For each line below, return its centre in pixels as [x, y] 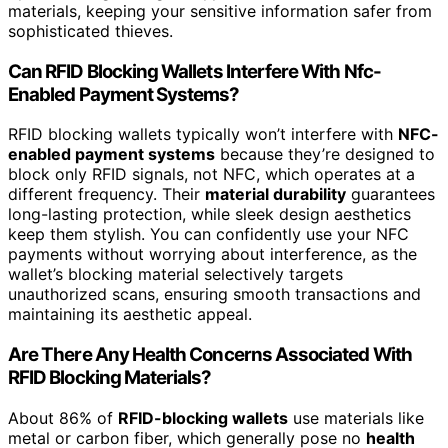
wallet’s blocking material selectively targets [175, 274]
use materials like [356, 417]
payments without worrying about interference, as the [212, 254]
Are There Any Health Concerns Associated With [210, 354]
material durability [275, 194]
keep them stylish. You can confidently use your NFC [208, 234]
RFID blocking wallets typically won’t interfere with [203, 134]
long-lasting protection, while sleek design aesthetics [209, 214]
